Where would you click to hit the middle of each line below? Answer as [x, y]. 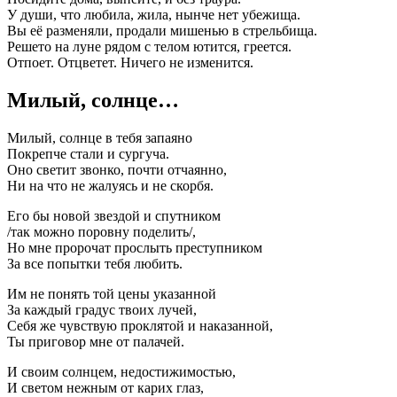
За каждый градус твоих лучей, [102, 309]
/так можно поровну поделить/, [101, 231]
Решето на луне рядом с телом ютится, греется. [149, 46]
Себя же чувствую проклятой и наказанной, [140, 325]
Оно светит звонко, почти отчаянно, [117, 169]
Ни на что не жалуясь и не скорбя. [110, 185]
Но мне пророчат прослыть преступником [135, 247]
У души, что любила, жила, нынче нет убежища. [154, 14]
